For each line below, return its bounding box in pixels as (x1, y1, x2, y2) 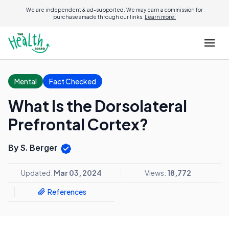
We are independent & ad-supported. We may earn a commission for (26, 7, 203, 13)
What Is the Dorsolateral (8, 96, 187, 116)
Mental (14, 77, 37, 86)
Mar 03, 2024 (54, 168, 102, 177)
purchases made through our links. (53, 14, 145, 20)
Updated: (21, 168, 54, 177)
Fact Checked (49, 77, 96, 86)
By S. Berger (8, 143, 60, 153)
